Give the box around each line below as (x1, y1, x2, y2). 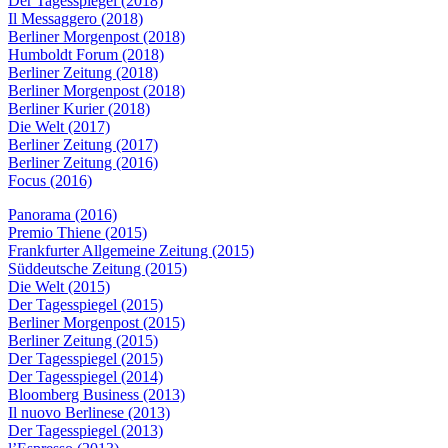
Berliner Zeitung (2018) (8, 64, 158, 81)
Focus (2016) (8, 172, 92, 189)
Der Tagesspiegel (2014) (8, 368, 163, 385)
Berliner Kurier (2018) (8, 100, 150, 117)
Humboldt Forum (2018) (8, 46, 164, 63)
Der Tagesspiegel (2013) (8, 422, 163, 439)
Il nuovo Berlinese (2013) (8, 404, 170, 421)
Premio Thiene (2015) (8, 224, 147, 241)
